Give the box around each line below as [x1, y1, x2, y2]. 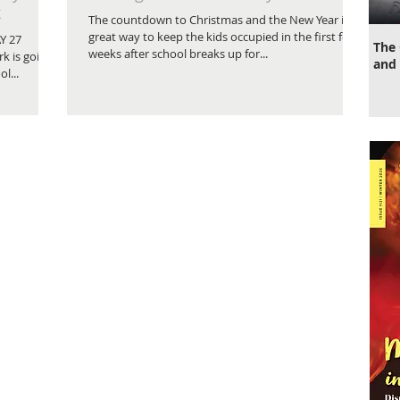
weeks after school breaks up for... [88, 46, 268, 62]
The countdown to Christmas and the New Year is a [88, 12, 358, 28]
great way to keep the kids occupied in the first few [88, 29, 357, 45]
